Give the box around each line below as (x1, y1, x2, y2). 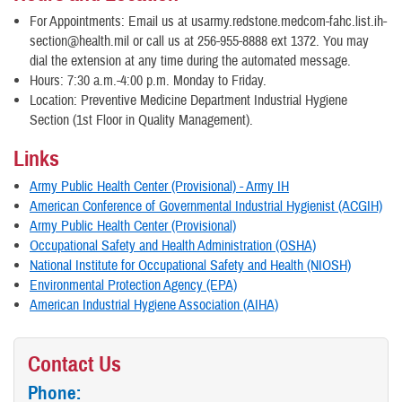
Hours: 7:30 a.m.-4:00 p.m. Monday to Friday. (30, 72, 267, 90)
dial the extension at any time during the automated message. (30, 52, 351, 70)
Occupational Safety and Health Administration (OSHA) (30, 237, 316, 255)
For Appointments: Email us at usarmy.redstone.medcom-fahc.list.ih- (30, 13, 387, 31)
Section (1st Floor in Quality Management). (30, 111, 253, 129)
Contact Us (28, 351, 121, 378)
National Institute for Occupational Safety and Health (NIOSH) (30, 257, 351, 275)
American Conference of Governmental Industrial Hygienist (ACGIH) (30, 197, 382, 215)
